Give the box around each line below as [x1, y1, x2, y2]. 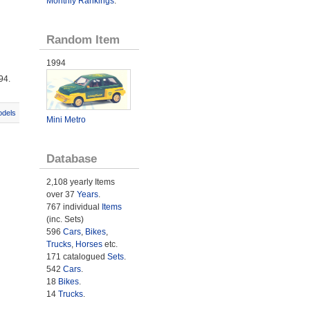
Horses [75, 239, 102, 250]
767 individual [46, 202, 102, 212]
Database [46, 152, 97, 166]
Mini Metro [46, 115, 86, 125]
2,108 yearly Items [46, 177, 115, 188]
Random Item [46, 33, 120, 46]
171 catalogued [46, 252, 107, 262]
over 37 [46, 190, 77, 200]
